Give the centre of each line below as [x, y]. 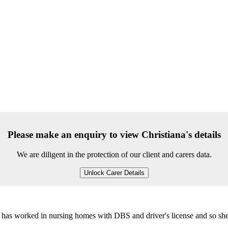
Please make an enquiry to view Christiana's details [114, 135]
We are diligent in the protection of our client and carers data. [114, 154]
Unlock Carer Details [114, 173]
